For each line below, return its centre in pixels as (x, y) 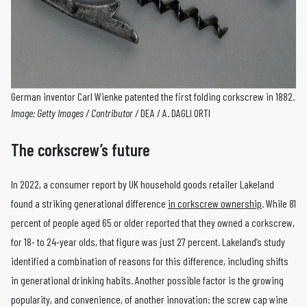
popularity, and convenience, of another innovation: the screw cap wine (149, 299)
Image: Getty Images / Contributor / (76, 112)
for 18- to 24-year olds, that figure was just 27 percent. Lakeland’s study (148, 241)
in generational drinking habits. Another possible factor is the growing (147, 280)
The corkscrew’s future (81, 149)
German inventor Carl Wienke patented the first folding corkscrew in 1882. (153, 96)
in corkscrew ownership (215, 203)
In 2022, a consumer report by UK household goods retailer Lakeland (143, 184)
